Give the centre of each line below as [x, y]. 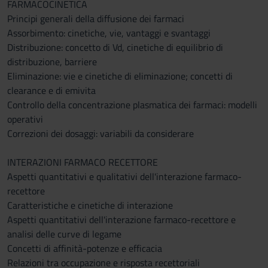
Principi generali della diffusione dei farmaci [96, 19]
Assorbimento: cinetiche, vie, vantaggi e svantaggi [109, 33]
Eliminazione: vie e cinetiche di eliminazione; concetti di [120, 76]
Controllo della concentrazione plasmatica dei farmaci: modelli [132, 105]
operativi [25, 119]
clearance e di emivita [51, 90]
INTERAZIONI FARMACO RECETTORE [83, 162]
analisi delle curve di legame [64, 234]
